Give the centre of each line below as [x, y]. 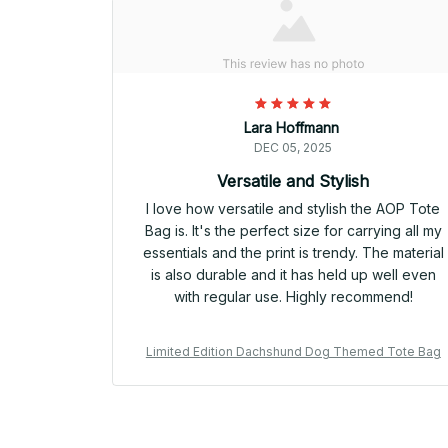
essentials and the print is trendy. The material [293, 253]
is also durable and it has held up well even [293, 275]
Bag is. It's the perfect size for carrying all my [293, 231]
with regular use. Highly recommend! [293, 297]
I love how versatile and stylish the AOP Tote [293, 209]
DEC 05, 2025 [293, 148]
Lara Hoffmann [291, 128]
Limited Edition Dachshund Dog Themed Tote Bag [293, 352]
